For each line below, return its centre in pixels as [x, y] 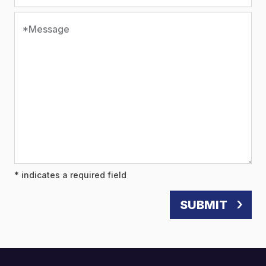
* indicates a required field [70, 175]
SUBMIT [204, 205]
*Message [46, 29]
